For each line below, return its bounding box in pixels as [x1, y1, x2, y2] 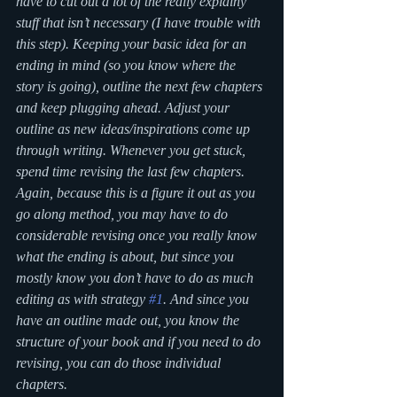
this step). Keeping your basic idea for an [16, 36, 250, 51]
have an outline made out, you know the [16, 313, 243, 328]
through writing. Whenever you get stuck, [16, 143, 249, 158]
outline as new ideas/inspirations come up [16, 121, 253, 136]
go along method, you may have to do [16, 206, 231, 222]
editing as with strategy [16, 292, 149, 307]
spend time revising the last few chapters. [16, 164, 248, 179]
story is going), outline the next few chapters [16, 79, 266, 94]
